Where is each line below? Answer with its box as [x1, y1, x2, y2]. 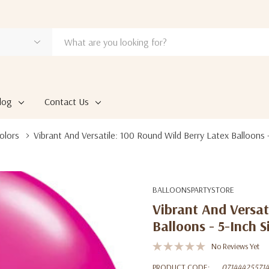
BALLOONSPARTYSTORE [153, 184, 234, 195]
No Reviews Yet [211, 241, 259, 252]
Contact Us [44, 95, 89, 107]
